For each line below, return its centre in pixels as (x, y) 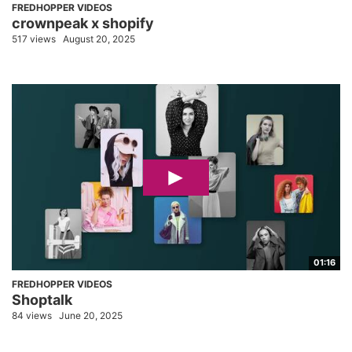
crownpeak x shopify (83, 23)
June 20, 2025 (91, 315)
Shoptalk (42, 299)
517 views (34, 38)
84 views (32, 315)
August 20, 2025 (99, 38)
